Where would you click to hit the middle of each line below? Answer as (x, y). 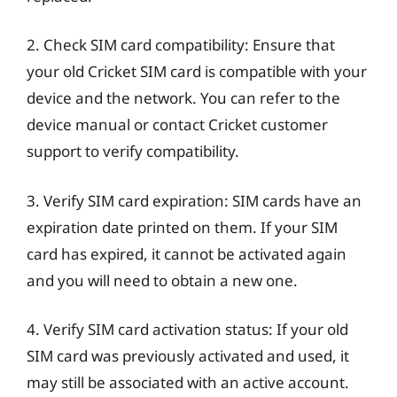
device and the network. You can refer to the (183, 98)
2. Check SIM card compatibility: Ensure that (181, 45)
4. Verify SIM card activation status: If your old (187, 329)
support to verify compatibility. (133, 151)
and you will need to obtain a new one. (162, 280)
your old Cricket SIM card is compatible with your (197, 71)
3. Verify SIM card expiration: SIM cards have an (194, 200)
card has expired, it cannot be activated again (187, 253)
